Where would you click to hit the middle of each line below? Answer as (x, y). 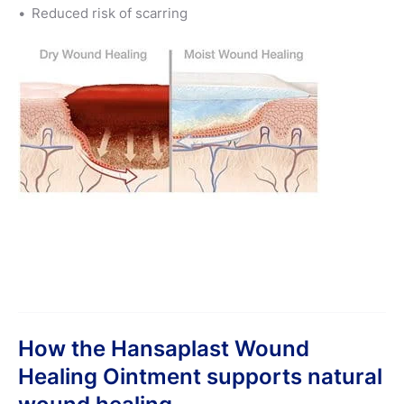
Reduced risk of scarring (110, 13)
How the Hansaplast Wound (164, 348)
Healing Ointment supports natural (200, 376)
